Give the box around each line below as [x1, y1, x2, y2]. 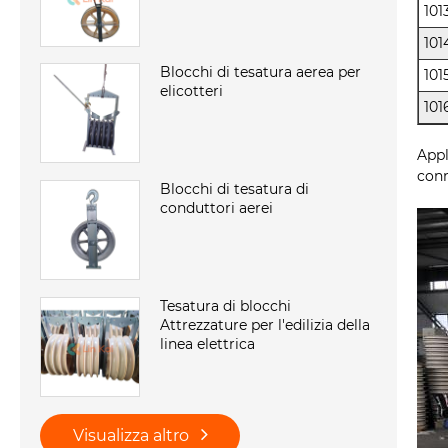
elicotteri [160, 82, 223, 101]
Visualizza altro [72, 426, 193, 446]
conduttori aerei [160, 199, 273, 218]
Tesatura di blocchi [160, 297, 291, 316]
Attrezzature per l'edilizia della [160, 316, 370, 335]
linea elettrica [160, 335, 255, 354]
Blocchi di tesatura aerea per [160, 63, 361, 82]
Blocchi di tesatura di [160, 180, 309, 199]
